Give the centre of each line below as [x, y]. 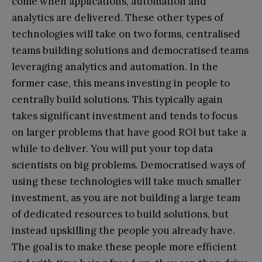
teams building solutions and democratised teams [130, 50]
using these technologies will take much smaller [126, 181]
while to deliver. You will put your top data [112, 148]
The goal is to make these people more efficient [124, 247]
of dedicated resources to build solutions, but [120, 214]
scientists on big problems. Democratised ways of [128, 165]
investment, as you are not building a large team [126, 197]
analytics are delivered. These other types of [118, 17]
